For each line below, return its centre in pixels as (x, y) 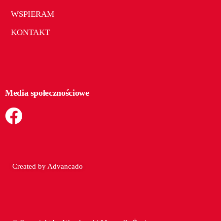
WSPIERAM (30, 14)
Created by (30, 166)
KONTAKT (27, 32)
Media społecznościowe (47, 93)
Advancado (65, 166)
